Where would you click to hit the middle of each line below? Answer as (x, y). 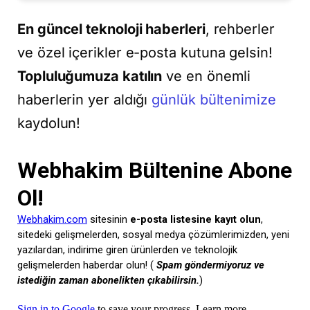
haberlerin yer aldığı (85, 100)
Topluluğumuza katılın (90, 76)
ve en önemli (207, 76)
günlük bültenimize (214, 100)
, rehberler (240, 29)
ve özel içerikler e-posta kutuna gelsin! (145, 53)
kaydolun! (49, 124)
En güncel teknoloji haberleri (111, 29)
